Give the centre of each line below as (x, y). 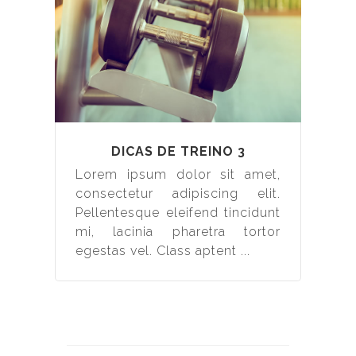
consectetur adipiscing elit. (178, 193)
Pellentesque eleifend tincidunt (178, 212)
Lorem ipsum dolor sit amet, (178, 174)
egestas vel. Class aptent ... (163, 250)
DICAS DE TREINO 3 (178, 151)
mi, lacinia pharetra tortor (178, 231)
